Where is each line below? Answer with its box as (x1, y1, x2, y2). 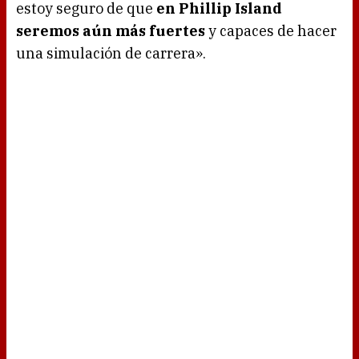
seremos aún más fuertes (16, 22, 205, 41)
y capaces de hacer (205, 22, 337, 41)
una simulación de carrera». (16, 44, 206, 63)
